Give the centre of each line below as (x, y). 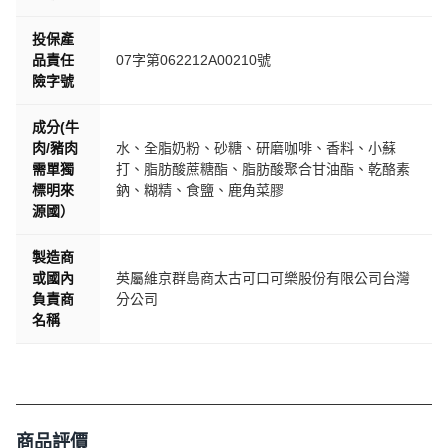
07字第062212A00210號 (193, 60)
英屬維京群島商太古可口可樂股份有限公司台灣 (263, 278)
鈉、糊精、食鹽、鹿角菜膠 (200, 190)
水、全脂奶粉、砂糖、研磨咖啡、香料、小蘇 (256, 148)
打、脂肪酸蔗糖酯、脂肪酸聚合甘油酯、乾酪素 (263, 169)
